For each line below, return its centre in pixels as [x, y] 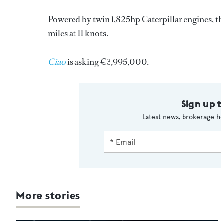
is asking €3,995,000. [108, 61]
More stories [48, 195]
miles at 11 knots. [78, 33]
